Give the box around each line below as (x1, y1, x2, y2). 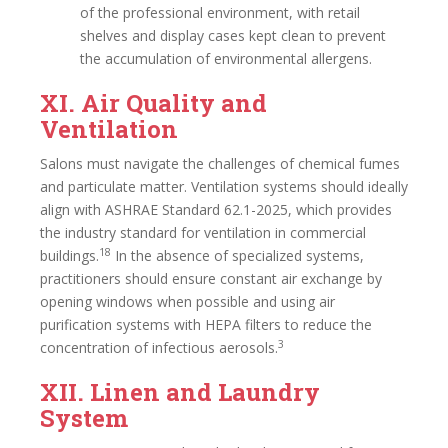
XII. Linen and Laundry (40, 376, 320, 408)
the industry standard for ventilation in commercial (40, 223, 366, 242)
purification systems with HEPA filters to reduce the (40, 315, 372, 334)
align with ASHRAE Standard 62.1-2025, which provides (40, 200, 392, 219)
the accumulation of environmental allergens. (80, 49, 372, 68)
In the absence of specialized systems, (111, 246, 364, 265)
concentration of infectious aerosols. (40, 338, 278, 357)
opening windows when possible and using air (40, 292, 335, 311)
